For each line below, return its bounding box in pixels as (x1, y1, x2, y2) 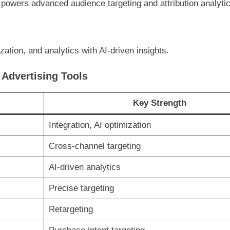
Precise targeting (48, 183, 114, 193)
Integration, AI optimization (48, 120, 151, 130)
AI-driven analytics (48, 162, 121, 172)
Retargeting (48, 204, 93, 214)
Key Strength (132, 98, 186, 108)
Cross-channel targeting (48, 141, 141, 151)
